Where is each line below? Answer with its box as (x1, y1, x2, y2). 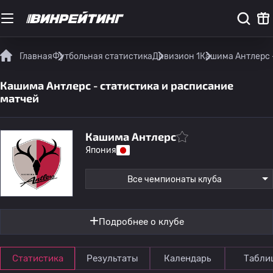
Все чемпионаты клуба (127, 174, 222, 185)
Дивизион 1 (152, 51, 200, 62)
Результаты (87, 253, 138, 264)
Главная (19, 51, 52, 62)
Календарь (164, 253, 211, 264)
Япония (85, 145, 116, 155)
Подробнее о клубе (98, 216, 184, 227)
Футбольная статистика (52, 51, 152, 62)
